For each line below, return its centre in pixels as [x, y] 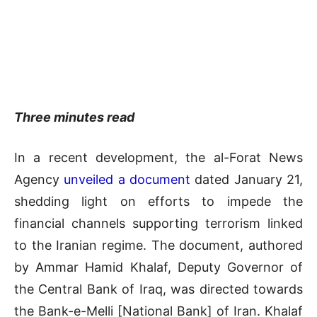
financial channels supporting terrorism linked [158, 223]
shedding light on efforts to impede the [158, 201]
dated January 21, [247, 179]
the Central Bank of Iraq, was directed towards [158, 289]
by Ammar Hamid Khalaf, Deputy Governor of [158, 267]
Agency [39, 179]
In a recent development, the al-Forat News [158, 157]
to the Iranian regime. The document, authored [158, 245]
